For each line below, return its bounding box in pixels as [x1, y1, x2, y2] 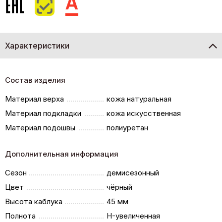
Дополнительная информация [5, 149, 118, 159]
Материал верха [5, 94, 64, 104]
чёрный [107, 182, 133, 192]
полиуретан [107, 122, 149, 132]
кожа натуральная [107, 94, 172, 104]
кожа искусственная [107, 108, 181, 118]
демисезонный [107, 167, 160, 177]
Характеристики [5, 40, 69, 51]
